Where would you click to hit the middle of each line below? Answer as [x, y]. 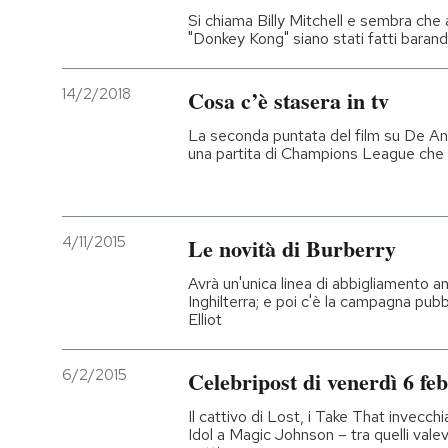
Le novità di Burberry [292, 249]
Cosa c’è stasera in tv [288, 100]
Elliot [205, 320]
